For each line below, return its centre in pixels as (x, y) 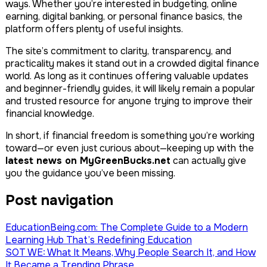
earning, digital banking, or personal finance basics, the (124, 17)
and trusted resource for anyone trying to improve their (129, 101)
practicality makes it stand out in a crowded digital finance (132, 64)
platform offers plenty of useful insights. (94, 29)
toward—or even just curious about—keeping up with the (130, 148)
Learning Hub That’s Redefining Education (99, 240)
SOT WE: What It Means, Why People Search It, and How (131, 252)
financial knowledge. (50, 114)
